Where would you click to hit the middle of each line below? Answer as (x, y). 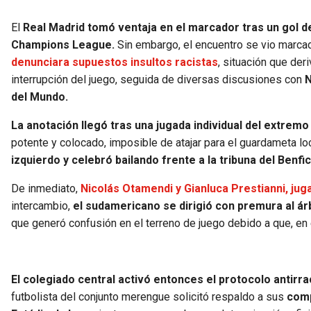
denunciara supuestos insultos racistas (115, 62)
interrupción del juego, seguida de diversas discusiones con (157, 79)
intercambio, (42, 205)
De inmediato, (46, 188)
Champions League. (63, 44)
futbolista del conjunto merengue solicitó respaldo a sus (149, 296)
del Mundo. (40, 96)
